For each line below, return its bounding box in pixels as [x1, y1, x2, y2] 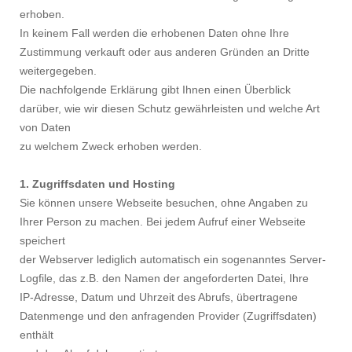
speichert [20, 234, 65, 247]
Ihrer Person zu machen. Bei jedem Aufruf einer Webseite [20, 215, 306, 229]
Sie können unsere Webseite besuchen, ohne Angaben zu [20, 196, 308, 210]
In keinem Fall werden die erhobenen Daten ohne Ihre [20, 27, 289, 40]
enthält [20, 328, 53, 342]
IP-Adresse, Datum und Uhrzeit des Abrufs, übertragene [20, 291, 298, 304]
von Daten [20, 121, 71, 134]
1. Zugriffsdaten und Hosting [20, 178, 175, 191]
